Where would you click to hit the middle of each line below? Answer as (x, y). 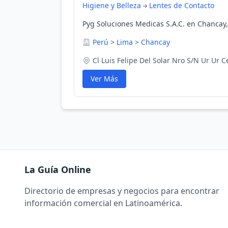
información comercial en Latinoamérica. (103, 203)
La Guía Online (58, 169)
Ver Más (104, 79)
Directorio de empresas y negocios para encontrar (122, 191)
